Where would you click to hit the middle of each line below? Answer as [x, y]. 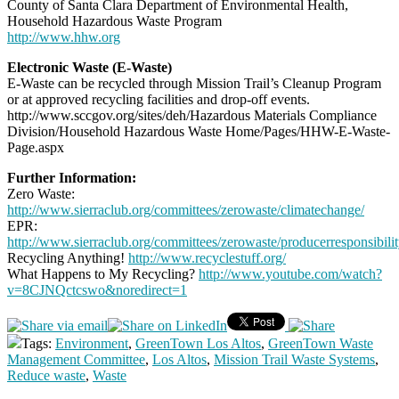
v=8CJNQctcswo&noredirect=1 [97, 290]
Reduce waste [46, 376]
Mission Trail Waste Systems [294, 360]
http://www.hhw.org [64, 37]
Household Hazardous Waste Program [114, 21]
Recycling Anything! [68, 258]
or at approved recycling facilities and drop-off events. [159, 100]
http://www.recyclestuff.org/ [207, 258]
